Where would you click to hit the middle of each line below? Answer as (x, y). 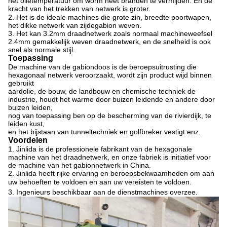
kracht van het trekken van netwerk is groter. (79, 9)
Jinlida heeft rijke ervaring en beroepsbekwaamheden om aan (115, 173)
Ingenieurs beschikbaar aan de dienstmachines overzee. (107, 192)
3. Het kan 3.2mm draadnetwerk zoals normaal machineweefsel (110, 33)
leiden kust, (26, 124)
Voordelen (28, 140)
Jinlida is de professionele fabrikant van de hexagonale (104, 149)
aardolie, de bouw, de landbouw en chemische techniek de (102, 91)
